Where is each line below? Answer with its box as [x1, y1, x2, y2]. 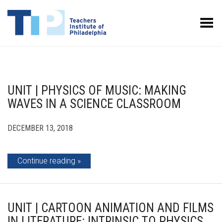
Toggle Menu [170, 15, 215, 24]
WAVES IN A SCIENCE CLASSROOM [7, 97, 181, 111]
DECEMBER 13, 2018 [7, 123, 73, 133]
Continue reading [17, 156, 75, 166]
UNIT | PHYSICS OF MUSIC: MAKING [7, 83, 186, 98]
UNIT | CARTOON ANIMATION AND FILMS [7, 201, 214, 215]
